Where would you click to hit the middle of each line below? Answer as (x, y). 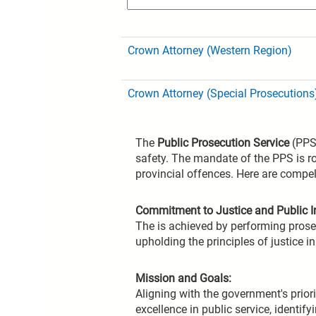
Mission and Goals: (183, 278)
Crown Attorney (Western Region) (210, 50)
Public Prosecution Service (223, 143)
